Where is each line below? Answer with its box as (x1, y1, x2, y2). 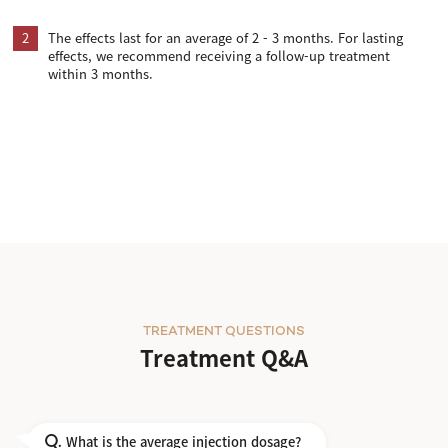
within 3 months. (48, 64, 153, 84)
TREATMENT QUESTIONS (143, 325, 305, 340)
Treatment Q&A (140, 341, 308, 375)
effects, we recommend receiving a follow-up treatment (48, 46, 390, 66)
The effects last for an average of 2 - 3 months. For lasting (48, 28, 403, 48)
